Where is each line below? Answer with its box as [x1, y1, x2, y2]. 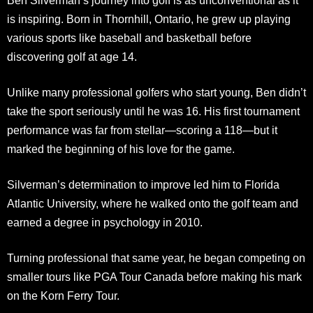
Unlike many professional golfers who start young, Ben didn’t [7, 86, 306, 99]
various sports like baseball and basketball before [7, 31, 252, 44]
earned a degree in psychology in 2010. [7, 216, 203, 228]
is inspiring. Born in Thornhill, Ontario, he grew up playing [7, 13, 291, 25]
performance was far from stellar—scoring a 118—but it [7, 124, 277, 136]
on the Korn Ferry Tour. [7, 289, 119, 302]
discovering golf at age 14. [7, 50, 137, 63]
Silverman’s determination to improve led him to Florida [7, 178, 279, 191]
